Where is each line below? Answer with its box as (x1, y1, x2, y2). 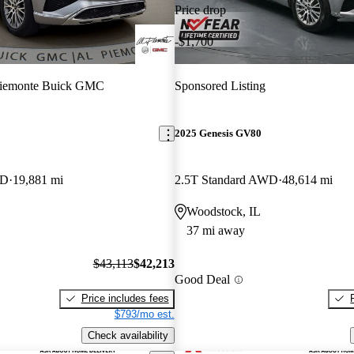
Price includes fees (81, 292, 169, 304)
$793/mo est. (114, 307, 175, 320)
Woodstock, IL (186, 205, 261, 219)
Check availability (87, 329, 168, 341)
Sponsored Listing (174, 78, 265, 92)
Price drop (174, 2, 226, 17)
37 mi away (186, 224, 245, 238)
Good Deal (174, 273, 230, 287)
